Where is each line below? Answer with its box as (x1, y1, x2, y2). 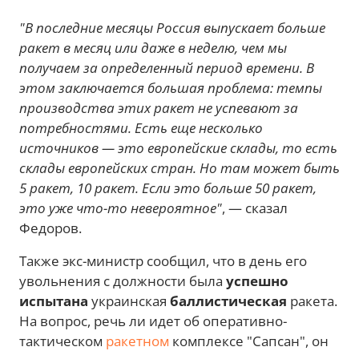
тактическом (19, 331, 106, 350)
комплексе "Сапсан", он (169, 331, 329, 350)
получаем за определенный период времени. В (19, 58, 314, 77)
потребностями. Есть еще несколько (19, 118, 263, 137)
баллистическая (170, 291, 287, 310)
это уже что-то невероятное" (19, 198, 222, 217)
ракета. (287, 291, 337, 310)
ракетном (106, 331, 169, 350)
